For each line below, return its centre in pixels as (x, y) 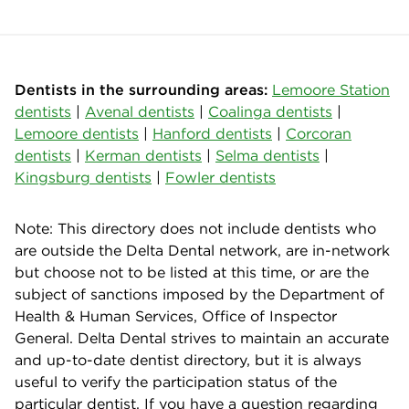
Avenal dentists (140, 111)
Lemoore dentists (77, 133)
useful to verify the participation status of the (176, 381)
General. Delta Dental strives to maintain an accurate (202, 337)
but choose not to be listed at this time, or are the (192, 272)
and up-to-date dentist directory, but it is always (188, 359)
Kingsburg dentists (83, 177)
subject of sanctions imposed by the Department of (199, 294)
